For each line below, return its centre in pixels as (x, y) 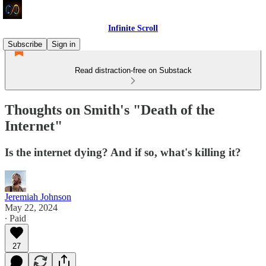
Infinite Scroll (133, 28)
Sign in (64, 44)
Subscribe (25, 44)
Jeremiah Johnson (38, 197)
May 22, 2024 (31, 207)
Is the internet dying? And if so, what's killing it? (123, 152)
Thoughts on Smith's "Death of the (110, 110)
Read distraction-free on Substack (133, 70)
